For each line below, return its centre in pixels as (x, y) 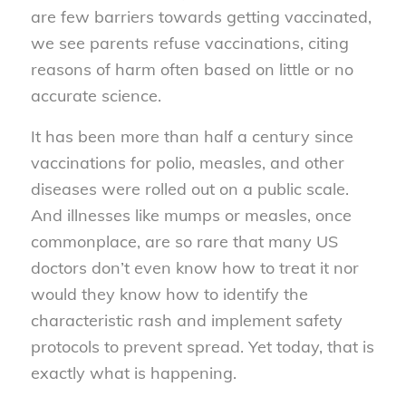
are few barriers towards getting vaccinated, (201, 17)
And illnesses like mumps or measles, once (191, 215)
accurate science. (96, 96)
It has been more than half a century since (192, 136)
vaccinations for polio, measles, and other (187, 162)
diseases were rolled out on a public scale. (189, 188)
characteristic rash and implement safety (186, 320)
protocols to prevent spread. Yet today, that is (202, 346)
